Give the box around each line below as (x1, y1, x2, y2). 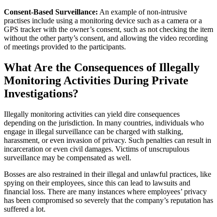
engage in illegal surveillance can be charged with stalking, (4, 127, 183, 136)
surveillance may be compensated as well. (4, 154, 131, 162)
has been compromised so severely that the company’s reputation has (4, 196, 213, 205)
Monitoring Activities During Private (4, 74, 188, 87)
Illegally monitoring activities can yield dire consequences (4, 110, 180, 119)
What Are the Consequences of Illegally (4, 61, 200, 74)
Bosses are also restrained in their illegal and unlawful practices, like (4, 170, 211, 179)
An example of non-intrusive (98, 8, 187, 16)
